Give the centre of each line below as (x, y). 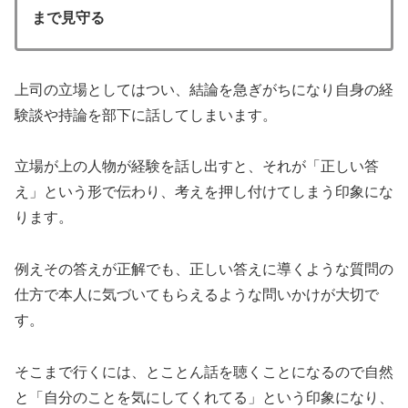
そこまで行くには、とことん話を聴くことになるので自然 (204, 372)
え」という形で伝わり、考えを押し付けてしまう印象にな (204, 192)
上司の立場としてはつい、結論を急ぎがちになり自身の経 (204, 89)
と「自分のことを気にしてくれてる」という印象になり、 (204, 397)
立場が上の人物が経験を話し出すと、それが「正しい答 (197, 167)
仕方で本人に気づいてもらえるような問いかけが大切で (197, 295)
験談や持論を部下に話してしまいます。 (146, 115)
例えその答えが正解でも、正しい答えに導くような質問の (204, 270)
